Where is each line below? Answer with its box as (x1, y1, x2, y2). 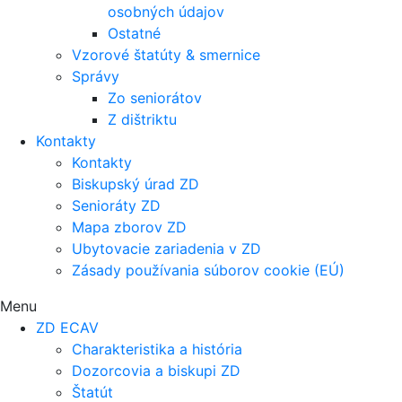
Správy (72, 66, 119, 85)
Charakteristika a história (72, 339, 242, 358)
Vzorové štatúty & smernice (72, 45, 260, 64)
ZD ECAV (36, 318, 99, 336)
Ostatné (108, 23, 161, 42)
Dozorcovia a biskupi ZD (72, 361, 240, 380)
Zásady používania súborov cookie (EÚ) (72, 260, 345, 279)
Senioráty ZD (72, 196, 161, 214)
